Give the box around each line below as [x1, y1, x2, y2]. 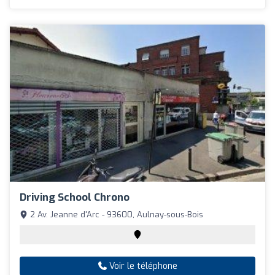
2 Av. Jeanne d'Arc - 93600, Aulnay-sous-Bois [28, 209, 203, 220]
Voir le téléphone [106, 260, 177, 272]
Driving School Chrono [20, 190, 130, 204]
